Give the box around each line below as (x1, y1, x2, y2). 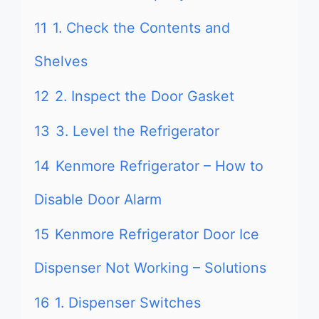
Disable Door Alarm (34, 191, 162, 208)
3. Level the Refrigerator (56, 122, 219, 140)
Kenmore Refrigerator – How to (56, 157, 263, 174)
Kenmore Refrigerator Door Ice (55, 226, 259, 243)
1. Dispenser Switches (55, 294, 201, 311)
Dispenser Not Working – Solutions (34, 259, 266, 276)
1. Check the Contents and (53, 19, 230, 36)
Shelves (34, 53, 88, 70)
